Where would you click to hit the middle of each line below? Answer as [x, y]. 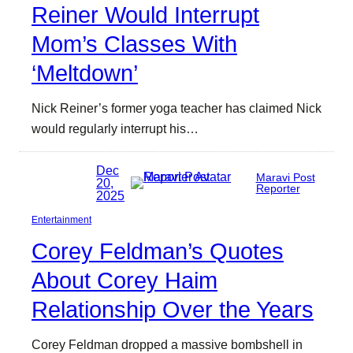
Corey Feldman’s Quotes [158, 251]
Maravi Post [285, 177]
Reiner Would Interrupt [145, 15]
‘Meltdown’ [85, 74]
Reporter [278, 188]
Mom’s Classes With [134, 45]
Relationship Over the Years [173, 309]
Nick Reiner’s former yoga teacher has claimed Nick [176, 108]
